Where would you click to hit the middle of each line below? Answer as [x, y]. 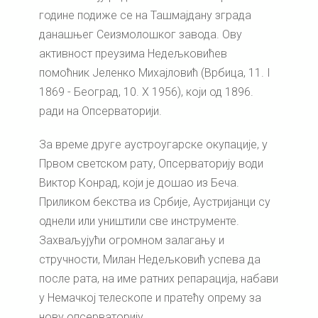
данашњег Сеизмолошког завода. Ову [141, 35]
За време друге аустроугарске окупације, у [153, 145]
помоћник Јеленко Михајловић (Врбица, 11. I [155, 73]
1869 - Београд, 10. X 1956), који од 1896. [148, 92]
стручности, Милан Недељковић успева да [150, 260]
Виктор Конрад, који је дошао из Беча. [139, 183]
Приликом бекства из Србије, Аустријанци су [155, 202]
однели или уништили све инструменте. [139, 221]
